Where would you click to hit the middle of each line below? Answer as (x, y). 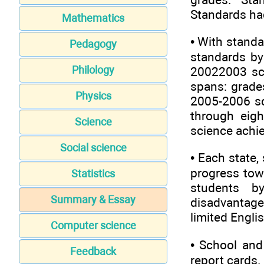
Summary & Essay (93, 200)
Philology (93, 70)
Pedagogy (93, 44)
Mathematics (93, 18)
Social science (93, 148)
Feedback (93, 252)
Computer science (93, 226)
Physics (93, 96)
